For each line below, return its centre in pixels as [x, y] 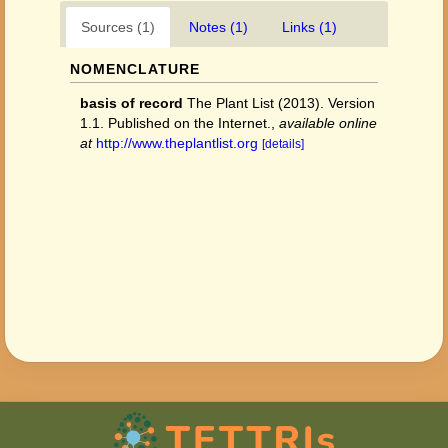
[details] [283, 144]
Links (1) [309, 27]
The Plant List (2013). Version [281, 103]
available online [328, 123]
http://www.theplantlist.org [177, 143]
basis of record [131, 103]
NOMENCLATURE [135, 69]
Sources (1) [118, 27]
